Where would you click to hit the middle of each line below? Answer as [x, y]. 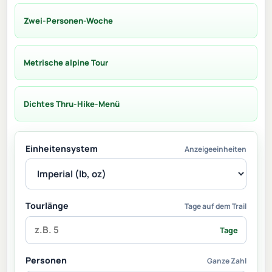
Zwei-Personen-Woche [68, 21]
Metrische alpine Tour [66, 62]
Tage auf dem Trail [216, 206]
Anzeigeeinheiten [216, 149]
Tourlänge [47, 205]
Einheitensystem [62, 148]
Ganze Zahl [227, 261]
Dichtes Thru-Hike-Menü [71, 104]
